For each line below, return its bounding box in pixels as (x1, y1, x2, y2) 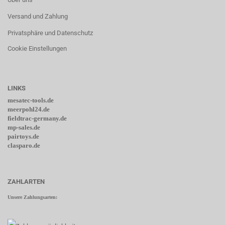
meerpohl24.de (8, 105, 50, 113)
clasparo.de (8, 142, 40, 149)
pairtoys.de (8, 133, 39, 140)
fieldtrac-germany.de (8, 115, 67, 122)
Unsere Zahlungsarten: (8, 194, 57, 200)
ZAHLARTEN (8, 178, 45, 185)
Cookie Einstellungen (8, 45, 67, 52)
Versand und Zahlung (8, 13, 68, 20)
